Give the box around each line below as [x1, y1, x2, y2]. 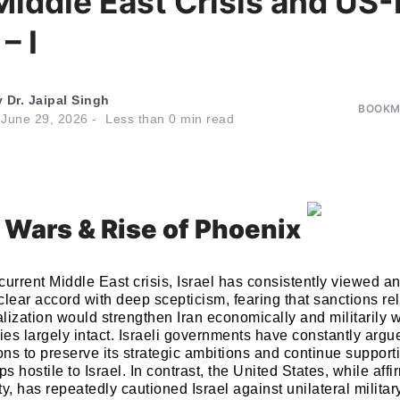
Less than [105, 112, 165, 126]
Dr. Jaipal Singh [6, 93, 110, 107]
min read [176, 112, 234, 126]
